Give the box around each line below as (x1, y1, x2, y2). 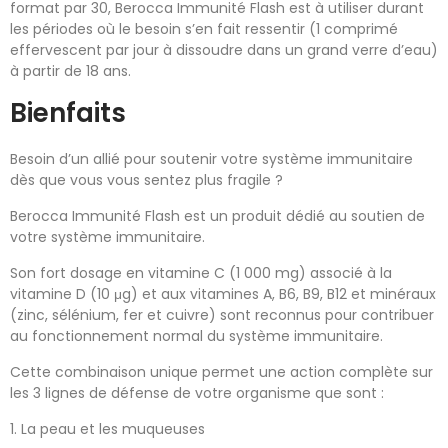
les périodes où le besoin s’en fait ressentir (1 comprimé (10, 19, 398, 40)
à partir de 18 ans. (10, 61, 131, 82)
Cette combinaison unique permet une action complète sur (10, 362, 433, 383)
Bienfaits (10, 95, 126, 132)
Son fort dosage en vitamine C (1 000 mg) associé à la (10, 263, 392, 284)
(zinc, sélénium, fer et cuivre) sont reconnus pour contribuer (10, 305, 434, 326)
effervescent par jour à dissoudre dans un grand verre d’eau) (10, 40, 438, 61)
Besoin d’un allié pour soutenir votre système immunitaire (10, 149, 413, 170)
